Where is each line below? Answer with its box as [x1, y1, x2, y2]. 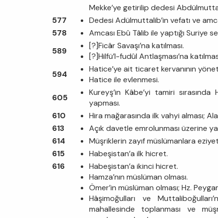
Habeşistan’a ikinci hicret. [89, 161, 178, 171]
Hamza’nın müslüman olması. [89, 171, 188, 182]
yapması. [89, 97, 120, 108]
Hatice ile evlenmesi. [89, 74, 161, 85]
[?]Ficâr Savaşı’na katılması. [89, 40, 184, 51]
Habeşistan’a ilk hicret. [89, 148, 168, 159]
